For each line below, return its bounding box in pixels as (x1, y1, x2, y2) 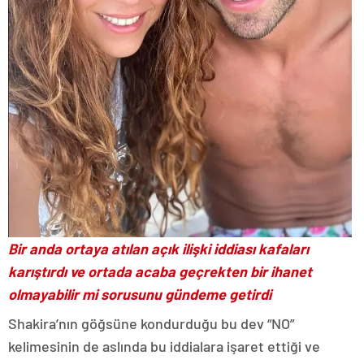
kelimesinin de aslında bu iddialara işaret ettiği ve (8, 336, 320, 355)
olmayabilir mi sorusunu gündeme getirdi (8, 284, 271, 303)
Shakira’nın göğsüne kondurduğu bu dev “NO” (8, 314, 294, 332)
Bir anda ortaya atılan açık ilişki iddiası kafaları (8, 239, 309, 258)
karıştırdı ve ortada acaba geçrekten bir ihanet (8, 262, 312, 280)
